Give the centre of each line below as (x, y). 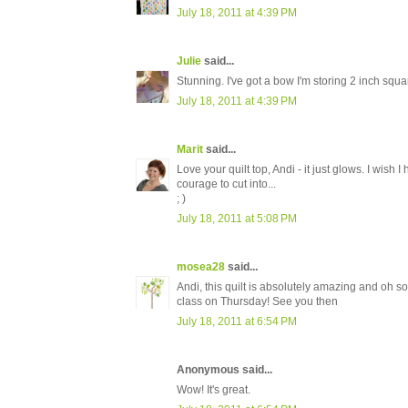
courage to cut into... (226, 184)
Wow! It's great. (214, 390)
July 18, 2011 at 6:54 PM (237, 322)
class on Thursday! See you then (257, 302)
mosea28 (201, 267)
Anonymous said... (224, 370)
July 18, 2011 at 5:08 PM (237, 219)
